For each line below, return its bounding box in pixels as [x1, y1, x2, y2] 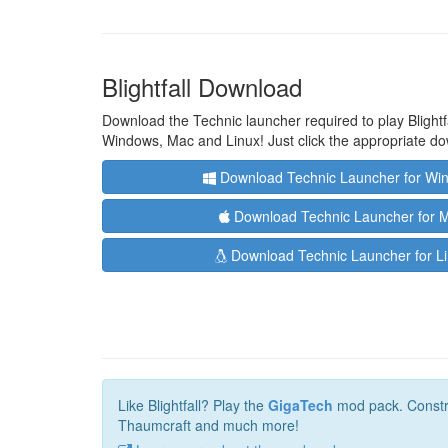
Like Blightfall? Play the [118, 395, 268, 415]
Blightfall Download [102, 69, 302, 104]
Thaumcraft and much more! [118, 415, 299, 435]
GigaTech [268, 395, 333, 415]
